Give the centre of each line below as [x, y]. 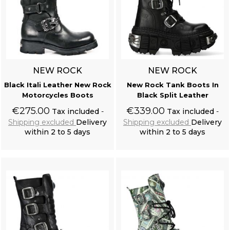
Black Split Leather [172, 95]
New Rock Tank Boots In [172, 85]
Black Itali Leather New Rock [57, 85]
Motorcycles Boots [57, 95]
